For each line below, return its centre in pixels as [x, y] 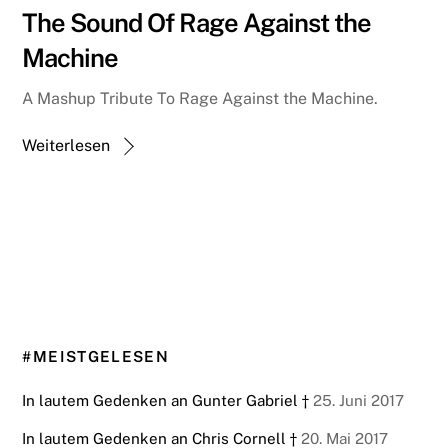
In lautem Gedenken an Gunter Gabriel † [166, 400]
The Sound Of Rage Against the [196, 23]
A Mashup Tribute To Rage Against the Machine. [200, 99]
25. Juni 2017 [357, 400]
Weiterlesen [66, 146]
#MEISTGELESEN [96, 357]
